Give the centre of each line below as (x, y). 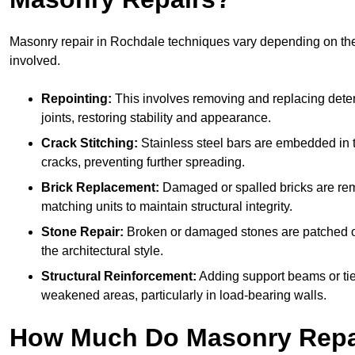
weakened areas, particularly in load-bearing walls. (184, 295)
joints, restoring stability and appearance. (156, 117)
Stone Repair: (82, 231)
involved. (35, 60)
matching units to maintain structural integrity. (167, 206)
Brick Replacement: (100, 187)
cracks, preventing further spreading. (143, 162)
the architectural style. (102, 250)
